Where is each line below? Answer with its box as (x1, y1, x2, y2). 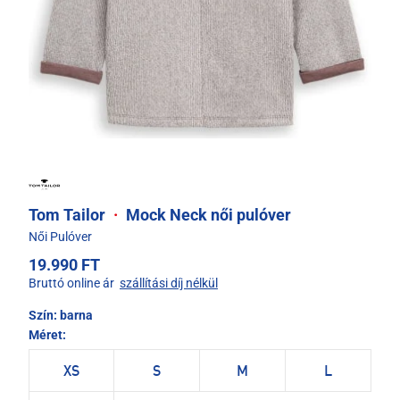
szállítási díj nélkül (120, 276, 218, 291)
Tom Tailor (29, 205, 109, 225)
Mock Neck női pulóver (122, 205, 291, 225)
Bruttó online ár (29, 276, 114, 291)
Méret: (29, 328, 66, 343)
